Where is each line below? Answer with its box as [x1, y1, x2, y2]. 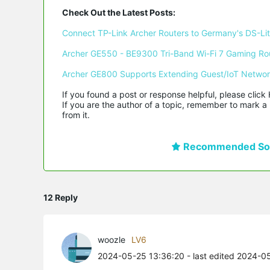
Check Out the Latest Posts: [62, 7, 175, 17]
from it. [62, 109, 90, 120]
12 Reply [43, 192, 78, 202]
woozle [98, 234, 125, 245]
